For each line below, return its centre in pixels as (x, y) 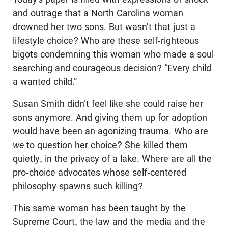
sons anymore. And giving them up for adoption (110, 118)
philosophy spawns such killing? (78, 186)
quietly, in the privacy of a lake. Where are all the (112, 159)
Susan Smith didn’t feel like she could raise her (108, 104)
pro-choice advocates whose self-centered (99, 173)
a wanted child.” (45, 82)
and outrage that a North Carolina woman (98, 13)
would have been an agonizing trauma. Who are (110, 131)
